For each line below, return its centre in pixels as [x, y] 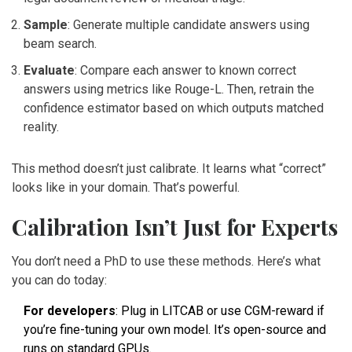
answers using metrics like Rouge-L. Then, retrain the [169, 90]
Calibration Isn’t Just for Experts [175, 227]
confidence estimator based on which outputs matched [174, 108]
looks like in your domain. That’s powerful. [126, 188]
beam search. [60, 44]
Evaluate [49, 71]
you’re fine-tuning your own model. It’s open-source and [175, 330]
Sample [46, 25]
